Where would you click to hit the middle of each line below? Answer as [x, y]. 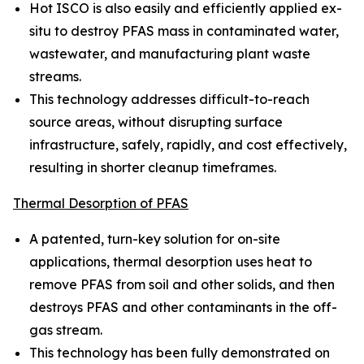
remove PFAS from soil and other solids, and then [182, 285]
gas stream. [66, 330]
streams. [55, 77]
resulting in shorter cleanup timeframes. [153, 168]
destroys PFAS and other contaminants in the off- [183, 308]
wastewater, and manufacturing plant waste [170, 54]
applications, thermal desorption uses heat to [171, 262]
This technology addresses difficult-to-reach [169, 100]
